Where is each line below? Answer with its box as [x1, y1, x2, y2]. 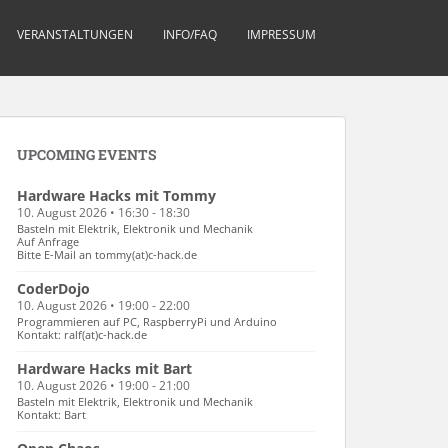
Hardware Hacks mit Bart [17, 359, 192, 378]
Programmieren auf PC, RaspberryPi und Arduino [17, 314, 277, 329]
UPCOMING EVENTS [17, 145, 157, 164]
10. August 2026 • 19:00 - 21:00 [17, 377, 190, 393]
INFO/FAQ [163, 26, 217, 43]
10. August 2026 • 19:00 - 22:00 [17, 297, 190, 313]
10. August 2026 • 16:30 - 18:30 [17, 204, 190, 220]
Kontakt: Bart [17, 407, 86, 422]
